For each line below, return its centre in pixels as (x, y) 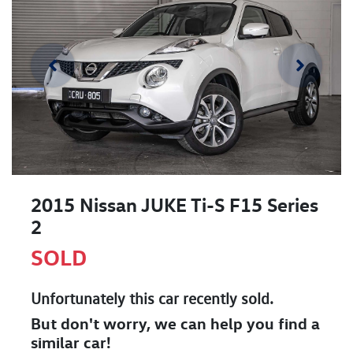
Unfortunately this (95, 299)
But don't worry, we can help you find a (175, 324)
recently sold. (226, 299)
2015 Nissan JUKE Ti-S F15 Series (175, 205)
